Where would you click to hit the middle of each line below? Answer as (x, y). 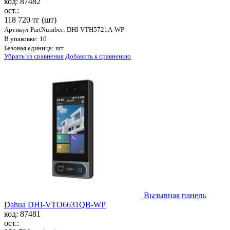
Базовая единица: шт (34, 48)
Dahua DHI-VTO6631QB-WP (55, 205)
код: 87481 (22, 214)
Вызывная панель (175, 196)
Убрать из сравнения (34, 56)
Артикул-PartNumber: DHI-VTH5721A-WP (64, 30)
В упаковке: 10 (25, 39)
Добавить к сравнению (98, 56)
